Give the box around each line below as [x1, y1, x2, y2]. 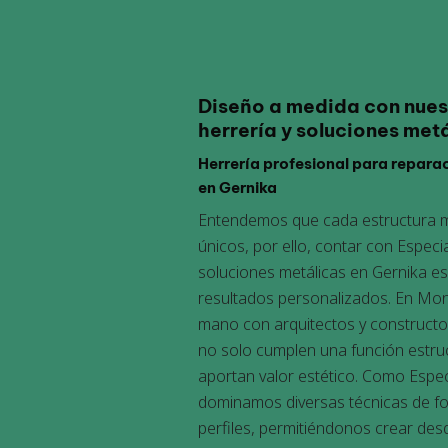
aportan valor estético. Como [198, 364, 409, 388]
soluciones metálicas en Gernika [198, 260, 427, 284]
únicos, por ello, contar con [198, 234, 397, 258]
